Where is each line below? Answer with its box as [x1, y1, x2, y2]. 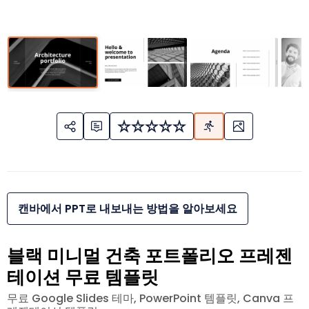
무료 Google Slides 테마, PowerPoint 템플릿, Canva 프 [7, 290, 294, 307]
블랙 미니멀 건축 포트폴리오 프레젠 [7, 243, 292, 269]
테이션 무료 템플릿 [7, 265, 159, 290]
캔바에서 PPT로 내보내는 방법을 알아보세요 [18, 201, 237, 217]
